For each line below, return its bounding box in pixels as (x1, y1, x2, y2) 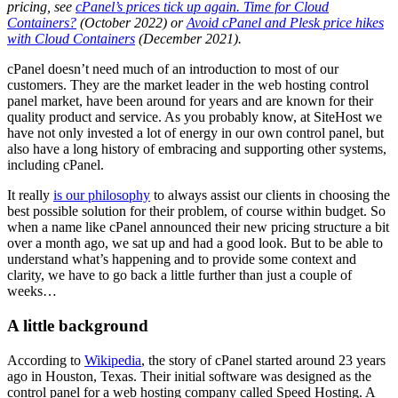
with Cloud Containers (7, 31, 135, 47)
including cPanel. (7, 157, 104, 173)
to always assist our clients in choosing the (150, 187, 390, 203)
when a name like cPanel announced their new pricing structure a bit (7, 219, 389, 235)
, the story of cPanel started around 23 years (141, 352, 386, 368)
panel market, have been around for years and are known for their (7, 93, 373, 109)
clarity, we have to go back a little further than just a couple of (7, 267, 352, 283)
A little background (7, 316, 148, 336)
